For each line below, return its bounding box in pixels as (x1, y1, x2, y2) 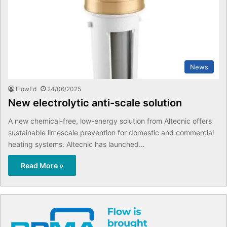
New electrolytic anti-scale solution (8, 97, 182, 109)
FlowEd (16, 85, 36, 93)
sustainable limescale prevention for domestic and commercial (8, 128, 214, 137)
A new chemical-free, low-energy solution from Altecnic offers (8, 117, 212, 126)
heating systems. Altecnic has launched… (8, 140, 145, 149)
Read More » (21, 161, 63, 170)
